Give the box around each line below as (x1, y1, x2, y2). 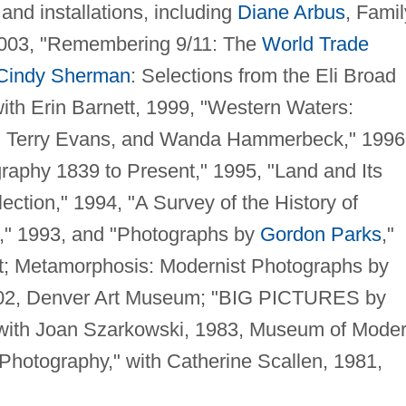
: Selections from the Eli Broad (130, 64, 396, 88)
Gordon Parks (259, 223, 382, 246)
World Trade (261, 33, 369, 56)
